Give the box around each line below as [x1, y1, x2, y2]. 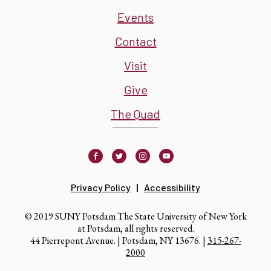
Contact [114, 34, 157, 48]
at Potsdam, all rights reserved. [77, 222, 194, 235]
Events [117, 10, 154, 24]
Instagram [142, 155, 171, 163]
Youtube [166, 155, 191, 163]
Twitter [119, 155, 139, 163]
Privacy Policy [71, 181, 131, 193]
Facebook [95, 155, 123, 163]
